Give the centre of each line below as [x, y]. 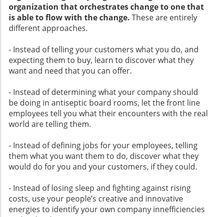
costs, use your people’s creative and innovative [96, 199]
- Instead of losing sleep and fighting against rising [100, 188]
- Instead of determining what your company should [103, 92]
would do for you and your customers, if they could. [103, 167]
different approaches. [48, 28]
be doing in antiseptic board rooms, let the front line [104, 103]
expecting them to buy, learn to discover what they [101, 60]
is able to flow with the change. [69, 18]
